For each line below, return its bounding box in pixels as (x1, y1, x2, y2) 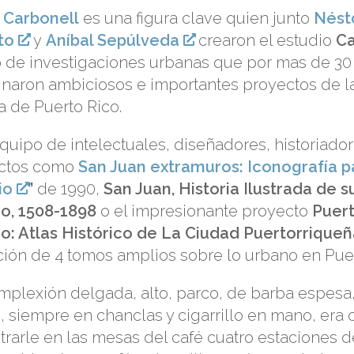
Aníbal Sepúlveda (46, 30, 180, 50)
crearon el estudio (194, 30, 337, 50)
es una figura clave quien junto (79, 8, 314, 28)
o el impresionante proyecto (96, 201, 312, 220)
